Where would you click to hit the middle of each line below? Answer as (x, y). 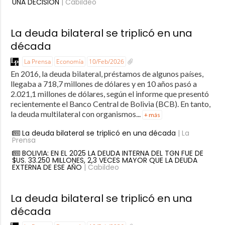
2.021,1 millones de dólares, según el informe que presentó (109, 93)
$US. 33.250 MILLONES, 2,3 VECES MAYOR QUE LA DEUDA (104, 160)
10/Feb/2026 (106, 61)
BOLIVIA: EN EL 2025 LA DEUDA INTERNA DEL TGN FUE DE (113, 153)
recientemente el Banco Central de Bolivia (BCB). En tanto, (110, 103)
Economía (70, 61)
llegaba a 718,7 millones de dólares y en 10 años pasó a (103, 83)
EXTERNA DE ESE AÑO (47, 167)
